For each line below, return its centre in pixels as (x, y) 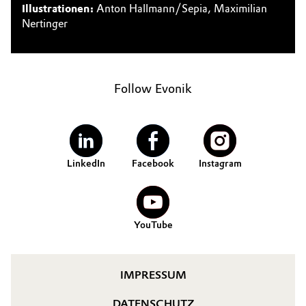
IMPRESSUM (153, 275)
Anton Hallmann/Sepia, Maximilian (180, 9)
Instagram (220, 164)
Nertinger (45, 24)
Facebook (153, 164)
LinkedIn (86, 164)
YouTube (153, 225)
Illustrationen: (58, 9)
